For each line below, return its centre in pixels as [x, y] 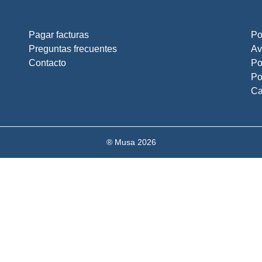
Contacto [47, 63]
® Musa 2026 [131, 142]
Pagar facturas [59, 35]
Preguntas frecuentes [73, 49]
